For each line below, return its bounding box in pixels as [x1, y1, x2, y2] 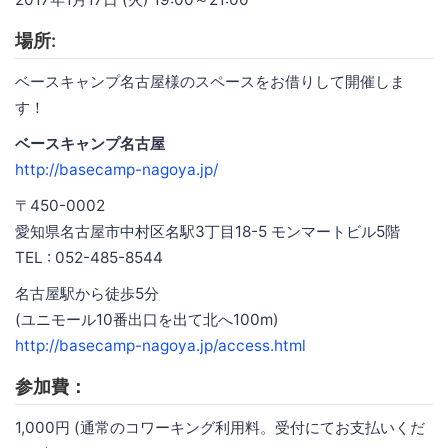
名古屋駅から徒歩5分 [15, 284, 159, 304]
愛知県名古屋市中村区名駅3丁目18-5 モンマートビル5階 [15, 222, 400, 242]
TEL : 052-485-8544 [15, 248, 163, 268]
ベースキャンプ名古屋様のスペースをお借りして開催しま [15, 72, 405, 92]
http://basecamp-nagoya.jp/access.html [15, 336, 306, 356]
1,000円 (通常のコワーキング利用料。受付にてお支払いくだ [15, 418, 425, 438]
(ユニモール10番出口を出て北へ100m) [15, 310, 279, 330]
